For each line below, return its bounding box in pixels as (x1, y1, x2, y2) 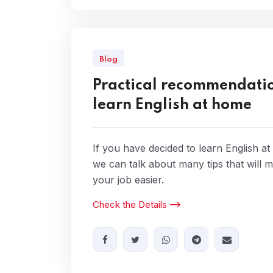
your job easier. (93, 174, 164, 186)
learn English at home (93, 97, 252, 113)
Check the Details (93, 199, 167, 210)
